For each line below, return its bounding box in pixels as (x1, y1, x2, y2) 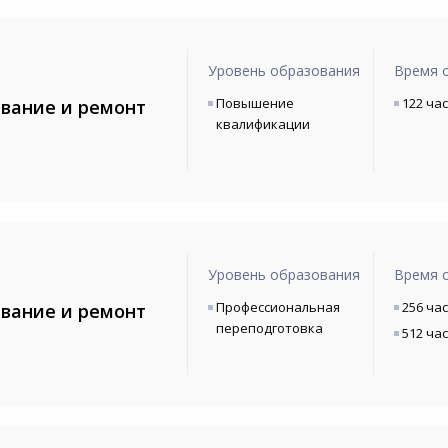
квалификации (215, 115, 310, 133)
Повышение (215, 94, 294, 112)
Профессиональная (215, 298, 340, 316)
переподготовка (215, 319, 323, 337)
